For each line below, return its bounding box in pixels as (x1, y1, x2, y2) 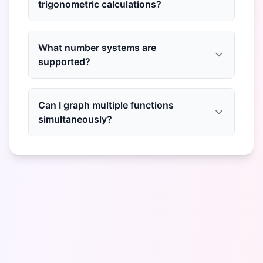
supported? (38, 56, 90, 68)
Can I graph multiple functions (38, 99, 174, 111)
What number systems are (38, 42, 156, 53)
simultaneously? (38, 113, 112, 125)
